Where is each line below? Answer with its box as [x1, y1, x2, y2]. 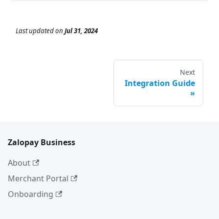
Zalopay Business [8, 137, 75, 148]
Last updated [16, 26, 54, 36]
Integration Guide [125, 78, 195, 89]
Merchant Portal [8, 173, 68, 184]
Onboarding [8, 189, 53, 200]
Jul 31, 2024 [65, 26, 98, 36]
